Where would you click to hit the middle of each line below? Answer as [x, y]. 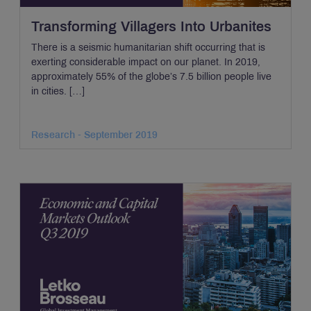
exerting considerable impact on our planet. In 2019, [146, 62]
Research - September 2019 [94, 135]
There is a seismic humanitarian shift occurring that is [148, 48]
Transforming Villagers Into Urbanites [151, 27]
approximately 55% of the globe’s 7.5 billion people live [151, 77]
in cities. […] [58, 91]
